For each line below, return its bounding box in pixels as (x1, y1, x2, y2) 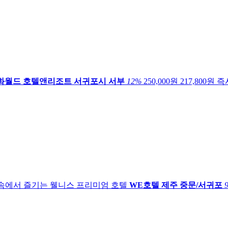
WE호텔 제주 (129, 180, 178, 189)
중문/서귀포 (180, 180, 222, 189)
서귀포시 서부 (74, 76, 125, 85)
